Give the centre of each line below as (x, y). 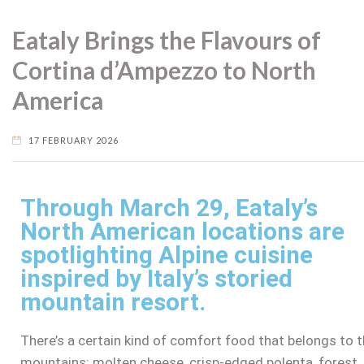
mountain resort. (113, 302)
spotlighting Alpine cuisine (167, 255)
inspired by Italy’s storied (156, 279)
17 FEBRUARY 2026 (74, 140)
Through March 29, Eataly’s (169, 208)
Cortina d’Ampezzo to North (164, 71)
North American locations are (182, 232)
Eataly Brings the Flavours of (167, 41)
